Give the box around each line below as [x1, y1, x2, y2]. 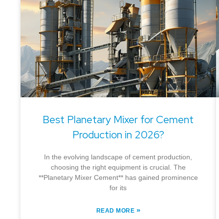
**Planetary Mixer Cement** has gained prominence [38, 173, 198, 181]
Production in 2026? [72, 128, 164, 141]
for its [109, 183, 127, 192]
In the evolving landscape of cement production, [44, 153, 193, 161]
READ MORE [96, 207, 136, 214]
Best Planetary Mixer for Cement [43, 112, 194, 126]
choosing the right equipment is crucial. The [50, 163, 186, 171]
